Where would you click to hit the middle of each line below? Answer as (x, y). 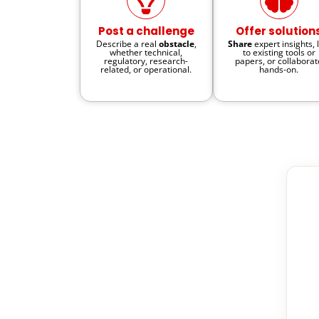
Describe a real (127, 43)
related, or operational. (146, 69)
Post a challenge (146, 31)
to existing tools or (279, 52)
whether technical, (146, 52)
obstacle (176, 43)
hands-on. (279, 69)
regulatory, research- (146, 61)
